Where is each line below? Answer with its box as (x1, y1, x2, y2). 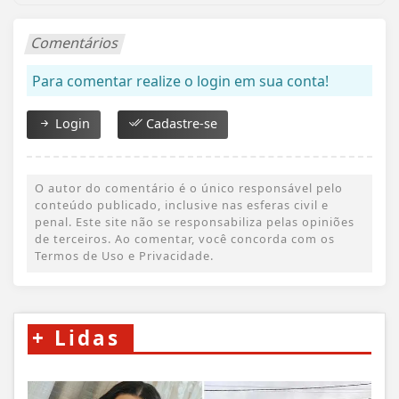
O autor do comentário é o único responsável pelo (35, 179, 343, 196)
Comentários (28, 32, 122, 53)
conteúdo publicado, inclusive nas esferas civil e (35, 196, 329, 213)
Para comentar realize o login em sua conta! (32, 70, 329, 91)
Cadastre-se (142, 114, 217, 132)
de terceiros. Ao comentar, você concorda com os (35, 230, 335, 247)
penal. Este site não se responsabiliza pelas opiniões (35, 213, 354, 230)
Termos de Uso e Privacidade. (35, 247, 214, 264)
